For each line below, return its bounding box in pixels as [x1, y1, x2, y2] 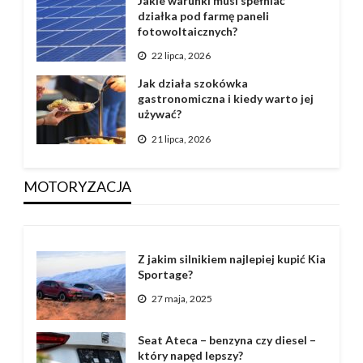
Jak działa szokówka [137, 76, 248, 91]
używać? [137, 107, 181, 122]
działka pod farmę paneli [137, 8, 269, 23]
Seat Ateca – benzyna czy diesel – [137, 332, 316, 347]
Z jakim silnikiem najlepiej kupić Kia [137, 251, 326, 266]
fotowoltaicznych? [137, 23, 237, 38]
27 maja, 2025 [151, 293, 212, 305]
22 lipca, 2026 [151, 49, 211, 62]
